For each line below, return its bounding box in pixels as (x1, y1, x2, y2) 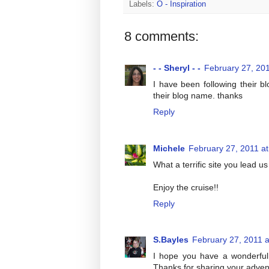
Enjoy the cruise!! (153, 182, 219, 192)
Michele (153, 143, 185, 153)
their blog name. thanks (153, 91, 243, 101)
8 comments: (124, 29, 199, 44)
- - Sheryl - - (153, 63, 201, 73)
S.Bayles (153, 235, 189, 245)
